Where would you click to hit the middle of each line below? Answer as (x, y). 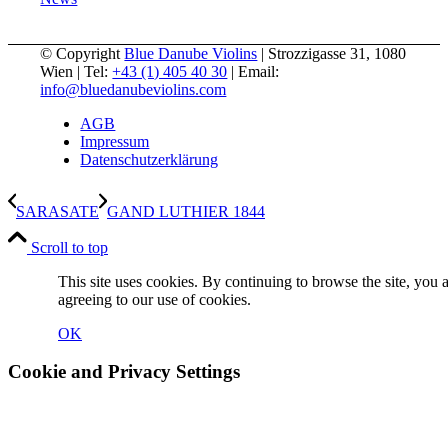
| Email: (253, 71)
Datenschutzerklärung (149, 159)
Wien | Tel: (76, 71)
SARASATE (57, 211)
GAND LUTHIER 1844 (186, 211)
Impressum (115, 141)
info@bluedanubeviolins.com (133, 89)
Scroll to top (69, 247)
